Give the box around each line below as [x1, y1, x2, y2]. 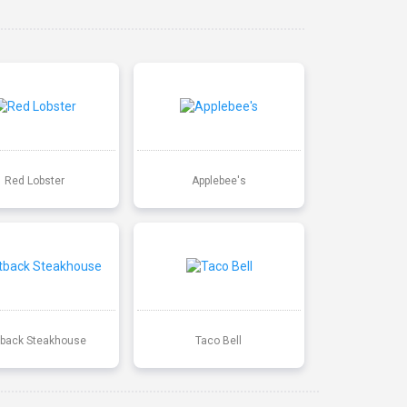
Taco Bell [195, 333, 243, 347]
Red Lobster [4, 174, 65, 187]
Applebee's [191, 174, 246, 187]
